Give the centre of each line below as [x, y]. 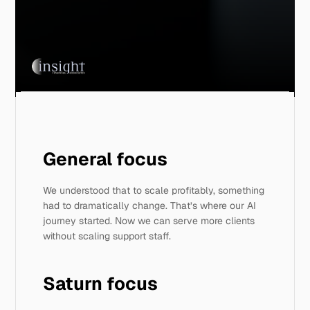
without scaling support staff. [109, 236]
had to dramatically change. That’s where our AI [150, 206]
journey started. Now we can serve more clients [149, 221]
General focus [108, 159]
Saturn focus [103, 284]
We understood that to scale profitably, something [154, 190]
